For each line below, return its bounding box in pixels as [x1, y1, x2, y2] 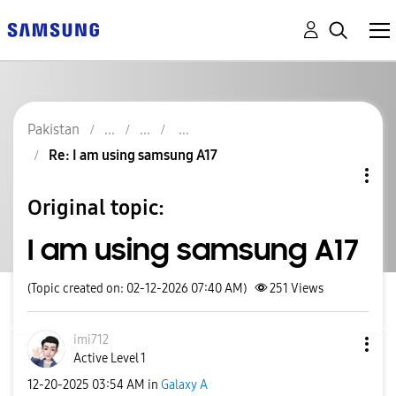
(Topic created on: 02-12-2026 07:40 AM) [27, 281, 247, 296]
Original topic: [27, 194, 164, 220]
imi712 [73, 332, 109, 347]
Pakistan [27, 121, 80, 138]
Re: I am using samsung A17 [49, 147, 217, 164]
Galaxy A [161, 377, 208, 392]
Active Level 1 [73, 351, 146, 366]
